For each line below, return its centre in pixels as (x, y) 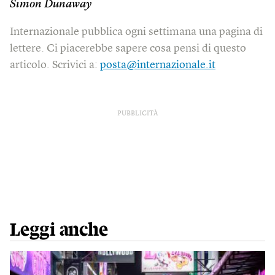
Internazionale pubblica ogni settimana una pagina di (136, 32)
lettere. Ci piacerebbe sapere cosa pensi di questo (128, 49)
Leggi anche (59, 230)
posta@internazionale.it (158, 65)
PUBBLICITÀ (137, 114)
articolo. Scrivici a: (55, 65)
